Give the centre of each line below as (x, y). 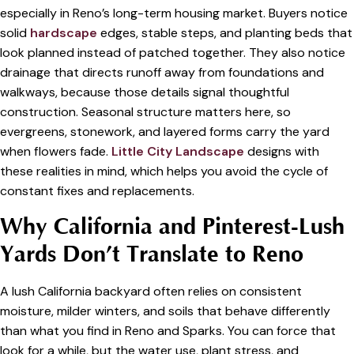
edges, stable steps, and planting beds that (225, 32)
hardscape (64, 32)
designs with (282, 151)
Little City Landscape (178, 151)
